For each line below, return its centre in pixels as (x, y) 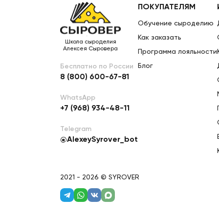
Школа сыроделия (90, 42)
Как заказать (160, 38)
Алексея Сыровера (90, 49)
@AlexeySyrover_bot (99, 140)
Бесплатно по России (97, 66)
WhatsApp (78, 98)
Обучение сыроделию (176, 23)
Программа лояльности (177, 52)
